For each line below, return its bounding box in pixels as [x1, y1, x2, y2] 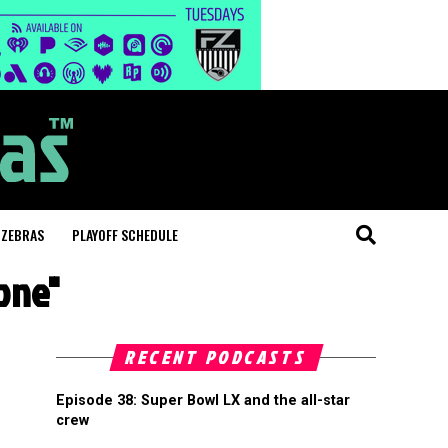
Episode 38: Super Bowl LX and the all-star [56, 392, 350, 409]
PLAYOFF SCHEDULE [72, 224, 178, 245]
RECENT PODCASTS [122, 345, 310, 370]
